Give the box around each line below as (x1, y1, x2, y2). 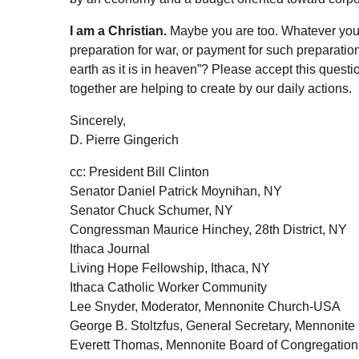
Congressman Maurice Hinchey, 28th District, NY (70, 222, 347, 236)
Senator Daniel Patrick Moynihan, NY (70, 184, 282, 198)
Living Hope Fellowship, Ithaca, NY (70, 260, 270, 275)
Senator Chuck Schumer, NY (70, 203, 233, 217)
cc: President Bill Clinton (70, 164, 209, 179)
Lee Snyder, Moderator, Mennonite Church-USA (70, 299, 341, 313)
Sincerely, (70, 113, 126, 127)
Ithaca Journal (70, 241, 150, 256)
